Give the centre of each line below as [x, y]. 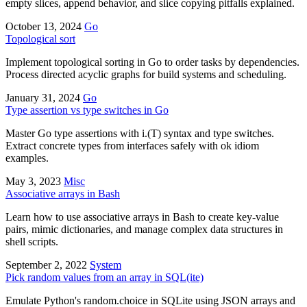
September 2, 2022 [46, 265]
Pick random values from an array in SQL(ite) [105, 277]
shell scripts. [32, 241]
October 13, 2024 [44, 26]
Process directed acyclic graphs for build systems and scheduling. [146, 74]
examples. [27, 158]
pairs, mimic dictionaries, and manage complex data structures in [144, 229]
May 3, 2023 [33, 181]
